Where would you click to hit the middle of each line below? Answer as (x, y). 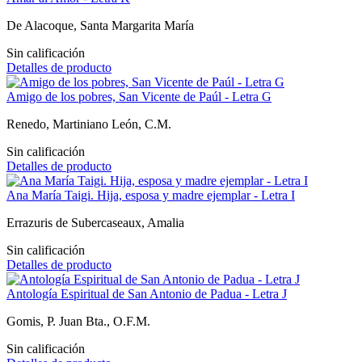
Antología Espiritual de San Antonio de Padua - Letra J (147, 293)
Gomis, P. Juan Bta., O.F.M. (78, 321)
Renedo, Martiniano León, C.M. (89, 124)
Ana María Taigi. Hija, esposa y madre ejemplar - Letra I (151, 195)
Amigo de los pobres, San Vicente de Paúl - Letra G (139, 96)
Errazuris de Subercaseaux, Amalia (95, 222)
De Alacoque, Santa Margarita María (100, 25)
